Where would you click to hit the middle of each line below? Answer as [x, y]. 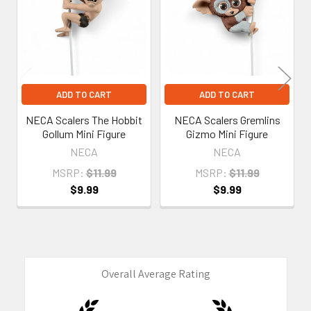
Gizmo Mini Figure [227, 134]
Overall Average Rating [155, 274]
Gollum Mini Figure [84, 134]
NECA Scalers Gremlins [227, 120]
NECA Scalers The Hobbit [84, 120]
